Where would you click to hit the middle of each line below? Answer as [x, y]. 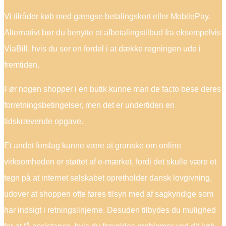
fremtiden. [22, 65]
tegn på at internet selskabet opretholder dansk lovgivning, [108, 178]
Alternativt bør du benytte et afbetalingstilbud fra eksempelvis [112, 33]
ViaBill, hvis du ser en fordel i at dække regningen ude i [102, 49]
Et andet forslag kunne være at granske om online [93, 146]
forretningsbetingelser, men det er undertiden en [89, 105]
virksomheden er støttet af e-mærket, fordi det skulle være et [110, 162]
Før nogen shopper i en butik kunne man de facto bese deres [112, 89]
